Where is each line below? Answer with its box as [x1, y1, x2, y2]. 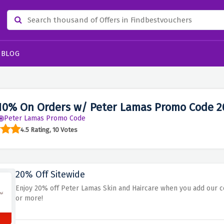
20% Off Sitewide [15, 169, 85, 180]
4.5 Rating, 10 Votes [20, 125, 77, 133]
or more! [15, 194, 43, 202]
